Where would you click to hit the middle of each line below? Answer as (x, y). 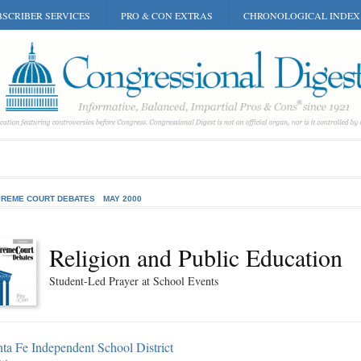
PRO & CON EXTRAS (167, 15)
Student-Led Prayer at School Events (134, 281)
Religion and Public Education (196, 257)
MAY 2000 (122, 199)
